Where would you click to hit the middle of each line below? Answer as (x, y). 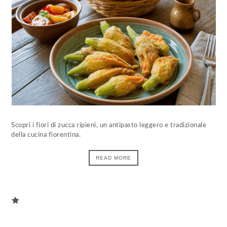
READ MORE (113, 158)
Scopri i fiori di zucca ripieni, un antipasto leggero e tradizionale (109, 125)
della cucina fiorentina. (46, 135)
